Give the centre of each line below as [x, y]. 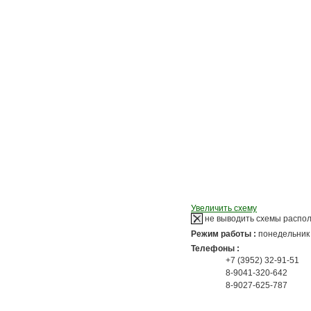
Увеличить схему [224, 208]
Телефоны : [215, 249]
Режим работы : [225, 234]
